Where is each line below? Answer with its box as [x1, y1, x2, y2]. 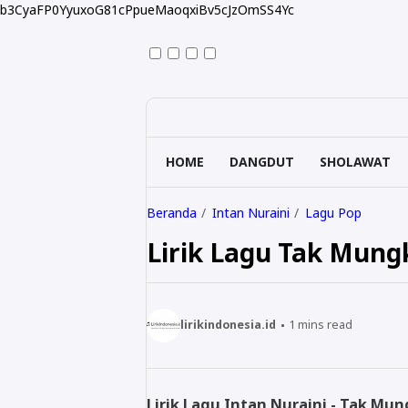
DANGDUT [229, 153, 294, 170]
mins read [295, 317, 353, 333]
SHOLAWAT [320, 153, 391, 170]
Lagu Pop [304, 204, 362, 221]
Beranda [147, 204, 197, 221]
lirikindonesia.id [180, 317, 276, 333]
